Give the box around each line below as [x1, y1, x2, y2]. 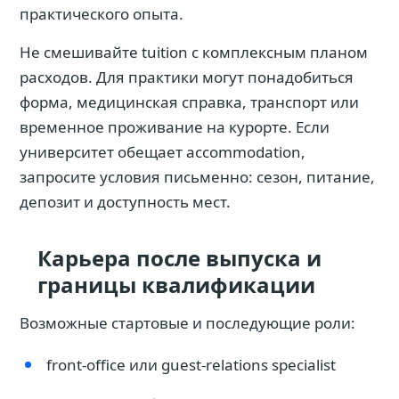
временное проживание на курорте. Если [20, 117, 330, 137]
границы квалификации [37, 270, 315, 299]
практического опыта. [20, 4, 183, 24]
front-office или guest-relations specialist [46, 354, 336, 375]
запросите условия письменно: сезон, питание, [20, 167, 375, 187]
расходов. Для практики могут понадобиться [20, 67, 354, 87]
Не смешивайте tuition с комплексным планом [20, 42, 368, 62]
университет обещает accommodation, [20, 142, 305, 162]
